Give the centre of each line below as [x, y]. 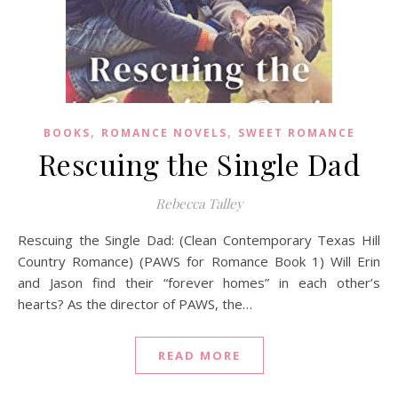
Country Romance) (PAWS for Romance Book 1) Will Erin [199, 261]
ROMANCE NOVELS [164, 133]
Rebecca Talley [199, 203]
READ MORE [199, 355]
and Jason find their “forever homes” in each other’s [199, 283]
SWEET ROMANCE [296, 133]
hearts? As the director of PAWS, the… [135, 304]
